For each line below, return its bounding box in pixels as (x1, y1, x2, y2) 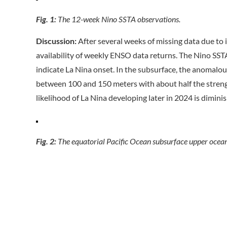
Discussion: (36, 36, 79, 46)
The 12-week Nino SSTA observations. (56, 14, 181, 24)
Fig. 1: (36, 14, 57, 24)
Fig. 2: (36, 136, 57, 146)
